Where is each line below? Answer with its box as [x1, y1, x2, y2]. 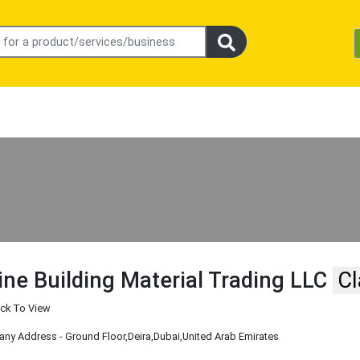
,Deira [125, 330, 152, 343]
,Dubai [151, 330, 181, 343]
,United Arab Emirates [180, 330, 280, 343]
